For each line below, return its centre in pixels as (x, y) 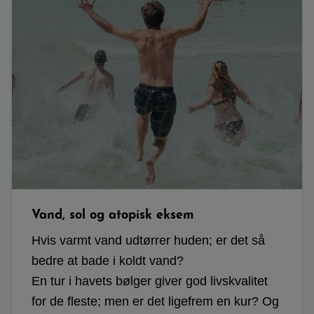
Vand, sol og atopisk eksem (113, 216)
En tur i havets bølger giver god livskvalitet (150, 281)
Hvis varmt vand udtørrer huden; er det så (148, 241)
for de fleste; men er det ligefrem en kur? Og (155, 302)
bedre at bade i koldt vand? (109, 261)
